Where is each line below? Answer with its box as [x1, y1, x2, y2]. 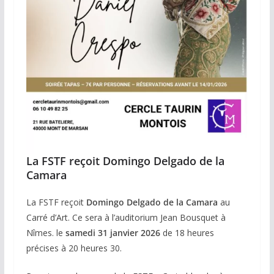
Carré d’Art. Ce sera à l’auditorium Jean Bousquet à [26, 211, 226, 223]
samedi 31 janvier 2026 [65, 226, 163, 239]
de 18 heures [162, 226, 214, 239]
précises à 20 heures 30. [26, 242, 122, 254]
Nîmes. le [26, 226, 65, 239]
